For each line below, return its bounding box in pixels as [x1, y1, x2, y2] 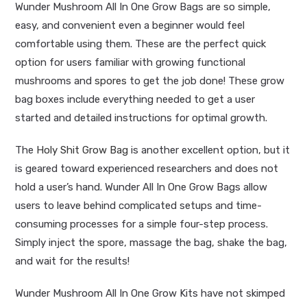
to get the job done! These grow [127, 75, 285, 88]
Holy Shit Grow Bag [36, 144, 129, 157]
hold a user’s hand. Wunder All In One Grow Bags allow [15, 181, 268, 194]
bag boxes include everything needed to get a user [15, 93, 256, 106]
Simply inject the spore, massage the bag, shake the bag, [15, 236, 288, 249]
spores [95, 75, 127, 88]
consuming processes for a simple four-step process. [15, 218, 269, 231]
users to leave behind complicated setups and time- [15, 199, 262, 212]
